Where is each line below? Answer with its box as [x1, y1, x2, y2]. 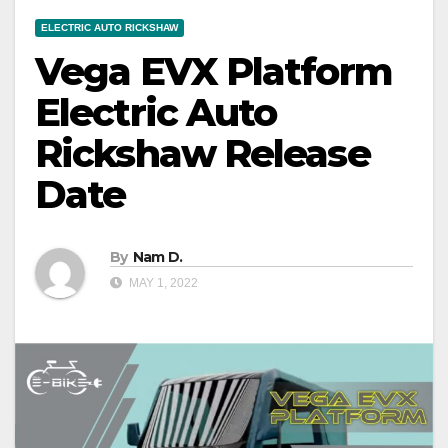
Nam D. [132, 247, 183, 266]
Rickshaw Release [35, 130, 370, 178]
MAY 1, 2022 [126, 275, 198, 290]
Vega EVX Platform [35, 48, 392, 96]
